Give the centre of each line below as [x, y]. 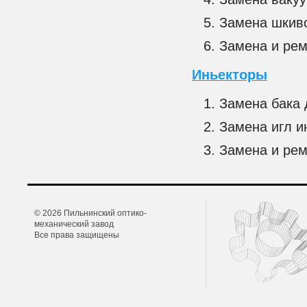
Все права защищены [77, 235]
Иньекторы [230, 75]
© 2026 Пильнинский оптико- [90, 213]
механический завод [74, 224]
